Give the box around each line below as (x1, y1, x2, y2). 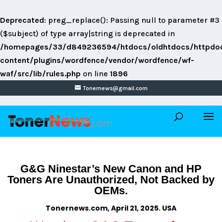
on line (81, 69, 110, 78)
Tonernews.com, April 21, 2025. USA (46, 203, 176, 213)
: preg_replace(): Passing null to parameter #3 (44, 15, 220, 25)
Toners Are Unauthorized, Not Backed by (7, 173, 215, 186)
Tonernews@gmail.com (82, 85, 148, 92)
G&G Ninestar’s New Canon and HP (20, 163, 202, 175)
